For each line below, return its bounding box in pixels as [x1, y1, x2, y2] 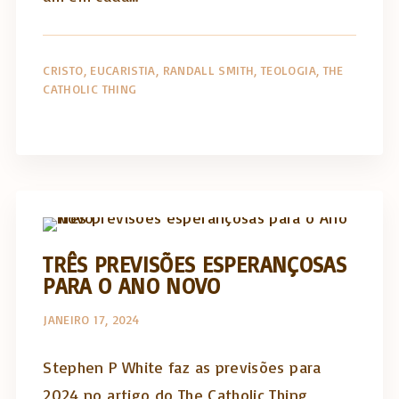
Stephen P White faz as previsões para [43, 357, 322, 377]
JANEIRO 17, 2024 [43, 312, 140, 327]
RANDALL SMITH [162, 61, 255, 77]
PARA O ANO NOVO [43, 272, 221, 300]
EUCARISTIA [90, 61, 156, 77]
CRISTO [43, 61, 84, 77]
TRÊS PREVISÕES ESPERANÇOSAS [43, 250, 347, 279]
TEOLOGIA [261, 61, 316, 77]
